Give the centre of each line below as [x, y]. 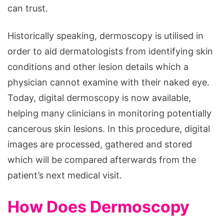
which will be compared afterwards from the [102, 159]
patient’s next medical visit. [65, 175]
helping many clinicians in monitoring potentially [109, 113]
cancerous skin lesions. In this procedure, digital [109, 128]
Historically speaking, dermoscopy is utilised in [105, 35]
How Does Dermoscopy [98, 206]
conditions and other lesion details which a [98, 66]
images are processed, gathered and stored [100, 144]
